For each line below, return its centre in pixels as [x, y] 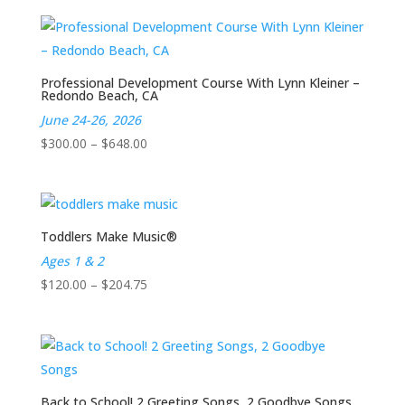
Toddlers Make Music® [108, 237]
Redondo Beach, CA [99, 96]
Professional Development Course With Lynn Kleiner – [200, 83]
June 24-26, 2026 [90, 120]
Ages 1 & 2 [72, 261]
